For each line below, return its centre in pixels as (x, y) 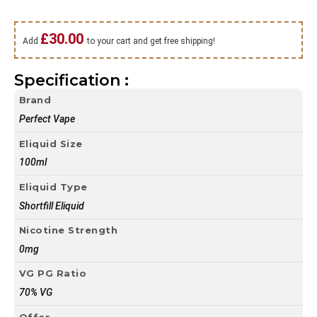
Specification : (71, 80)
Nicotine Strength (68, 230)
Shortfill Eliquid (52, 206)
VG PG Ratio (52, 273)
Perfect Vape (47, 119)
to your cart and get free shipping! (151, 41)
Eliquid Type (53, 186)
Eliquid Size (51, 143)
